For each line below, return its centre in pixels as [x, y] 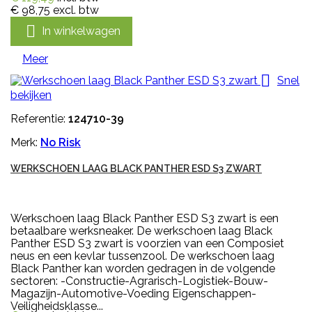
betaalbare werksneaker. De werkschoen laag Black [141, 231]
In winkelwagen [81, 31]
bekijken [31, 95]
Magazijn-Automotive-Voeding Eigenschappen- [133, 294]
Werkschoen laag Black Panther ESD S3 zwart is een [145, 219]
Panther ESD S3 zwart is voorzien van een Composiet [147, 244]
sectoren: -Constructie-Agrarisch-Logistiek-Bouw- [139, 281]
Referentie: [39, 119]
